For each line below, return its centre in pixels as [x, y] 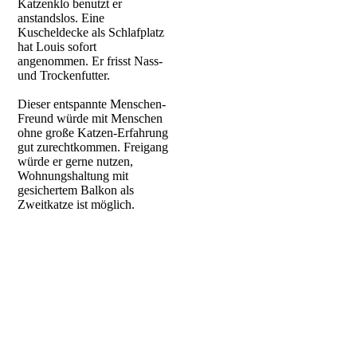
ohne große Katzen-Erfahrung [93, 133]
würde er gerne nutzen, [76, 161]
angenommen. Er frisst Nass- [90, 61]
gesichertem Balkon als [76, 190]
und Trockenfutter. [66, 75]
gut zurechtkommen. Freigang [93, 147]
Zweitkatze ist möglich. [76, 204]
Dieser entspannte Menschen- [92, 104]
